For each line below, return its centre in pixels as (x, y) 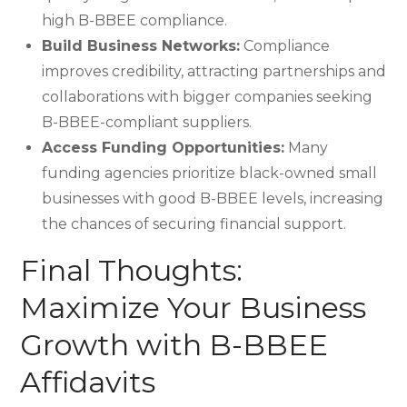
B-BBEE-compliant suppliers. (147, 122)
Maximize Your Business (194, 308)
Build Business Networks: (141, 46)
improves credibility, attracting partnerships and (214, 71)
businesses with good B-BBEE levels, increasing (213, 199)
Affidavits (88, 382)
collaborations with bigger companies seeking (208, 97)
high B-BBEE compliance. (135, 20)
